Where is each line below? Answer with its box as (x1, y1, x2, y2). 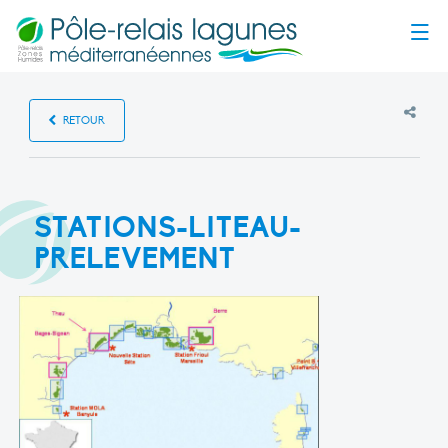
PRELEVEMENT (34, 240, 236, 276)
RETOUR (60, 113, 106, 127)
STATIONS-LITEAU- (34, 209, 302, 245)
